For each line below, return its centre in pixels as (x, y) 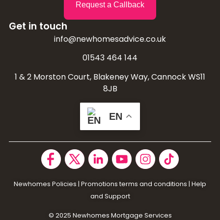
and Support (110, 196)
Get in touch (38, 26)
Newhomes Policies (45, 184)
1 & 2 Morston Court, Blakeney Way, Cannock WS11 (110, 77)
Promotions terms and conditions (134, 184)
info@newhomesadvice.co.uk (110, 39)
